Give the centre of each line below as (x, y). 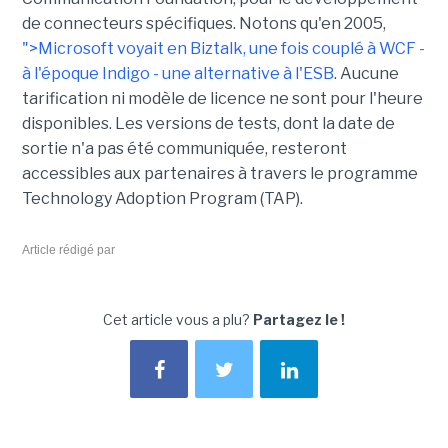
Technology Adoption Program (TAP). (162, 198)
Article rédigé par (68, 250)
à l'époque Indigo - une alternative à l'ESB (177, 73)
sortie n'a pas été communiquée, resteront (184, 148)
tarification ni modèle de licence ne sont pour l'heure (222, 98)
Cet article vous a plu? (178, 319)
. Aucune (366, 73)
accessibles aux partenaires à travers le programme (219, 173)
